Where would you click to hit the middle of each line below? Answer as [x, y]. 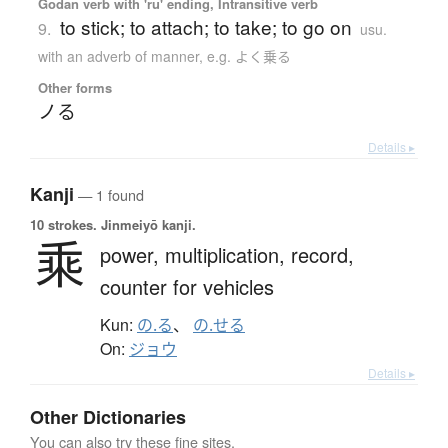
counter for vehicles [187, 286]
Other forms [74, 87]
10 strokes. [63, 224]
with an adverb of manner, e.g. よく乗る [164, 55]
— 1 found [109, 194]
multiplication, [228, 254]
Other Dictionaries [108, 416]
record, [322, 254]
